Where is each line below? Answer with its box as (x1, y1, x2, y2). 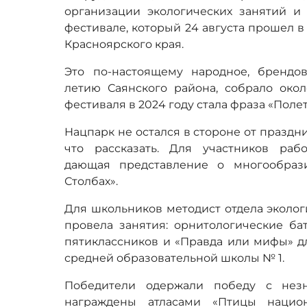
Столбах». (64, 174, 119, 188)
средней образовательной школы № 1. (64, 251, 285, 265)
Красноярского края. (64, 37, 184, 51)
